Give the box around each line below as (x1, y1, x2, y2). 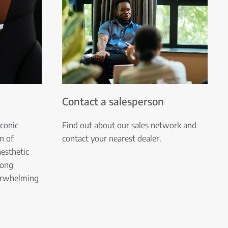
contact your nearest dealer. (62, 133, 161, 144)
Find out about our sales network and (62, 120, 196, 130)
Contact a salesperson (62, 94, 164, 107)
